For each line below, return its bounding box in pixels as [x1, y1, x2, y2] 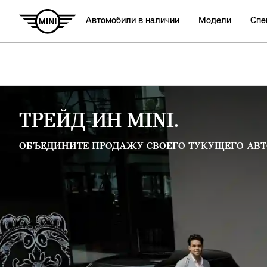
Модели [198, 16, 231, 26]
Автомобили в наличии [86, 16, 179, 26]
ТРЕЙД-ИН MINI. [19, 111, 179, 132]
